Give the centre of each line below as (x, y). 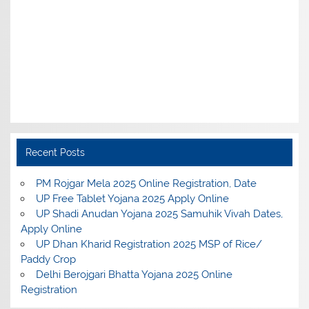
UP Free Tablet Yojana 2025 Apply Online (132, 198)
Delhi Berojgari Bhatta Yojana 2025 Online (134, 274)
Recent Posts (55, 152)
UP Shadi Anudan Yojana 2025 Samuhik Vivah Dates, (159, 213)
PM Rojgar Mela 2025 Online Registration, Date (146, 183)
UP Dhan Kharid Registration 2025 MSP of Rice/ (149, 244)
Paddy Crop (49, 259)
